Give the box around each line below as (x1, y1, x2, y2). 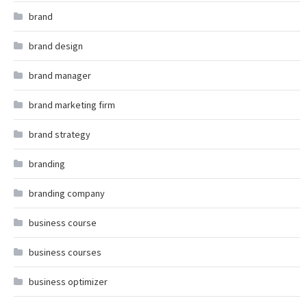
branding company (29, 187, 105, 200)
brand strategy (29, 128, 90, 141)
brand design (29, 40, 83, 53)
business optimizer (29, 275, 108, 288)
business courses (29, 246, 101, 259)
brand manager (29, 69, 91, 82)
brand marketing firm (29, 99, 115, 112)
